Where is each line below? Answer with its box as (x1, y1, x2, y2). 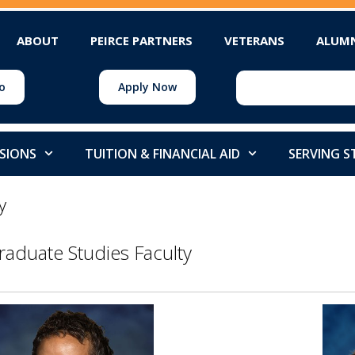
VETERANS (224, 32, 284, 48)
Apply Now (117, 79, 177, 94)
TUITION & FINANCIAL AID (84, 144, 240, 162)
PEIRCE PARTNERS (90, 32, 193, 48)
